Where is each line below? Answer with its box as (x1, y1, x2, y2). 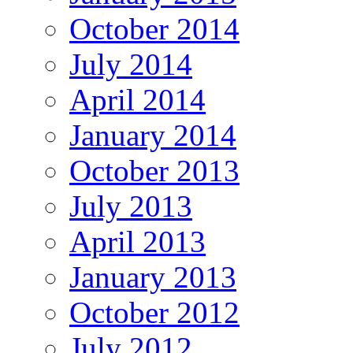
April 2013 (69, 225, 206, 259)
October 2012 (69, 295, 240, 330)
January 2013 (69, 260, 236, 295)
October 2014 (69, 12, 240, 46)
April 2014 (69, 83, 206, 117)
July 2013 (69, 189, 192, 224)
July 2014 (69, 47, 192, 82)
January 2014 (69, 118, 236, 153)
